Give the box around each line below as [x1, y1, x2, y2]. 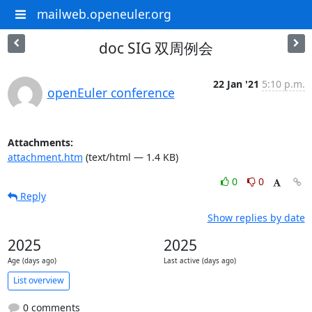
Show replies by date [207, 210, 305, 224]
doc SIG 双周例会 [99, 38, 213, 58]
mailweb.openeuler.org [36, 6, 171, 22]
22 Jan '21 [212, 77, 259, 91]
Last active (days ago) [163, 256, 236, 265]
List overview [13, 274, 64, 286]
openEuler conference [47, 84, 175, 101]
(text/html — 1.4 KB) [82, 150, 178, 164]
